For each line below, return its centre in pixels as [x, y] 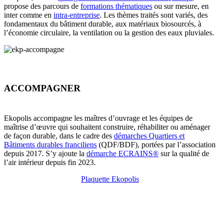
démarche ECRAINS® [123, 153]
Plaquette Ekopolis [110, 179]
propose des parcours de [42, 6]
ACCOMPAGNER [42, 88]
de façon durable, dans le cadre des [59, 136]
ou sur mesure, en [180, 6]
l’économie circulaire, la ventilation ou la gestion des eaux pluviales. [110, 32]
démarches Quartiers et [149, 136]
